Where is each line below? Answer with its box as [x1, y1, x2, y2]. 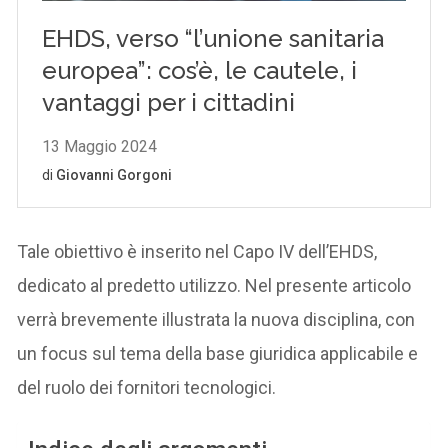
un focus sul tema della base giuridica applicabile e [17, 342, 419, 364]
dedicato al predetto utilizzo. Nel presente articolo [17, 274, 412, 296]
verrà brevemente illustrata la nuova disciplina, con [17, 308, 416, 330]
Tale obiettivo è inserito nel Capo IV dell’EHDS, [17, 240, 378, 262]
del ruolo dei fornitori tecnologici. [17, 376, 277, 398]
